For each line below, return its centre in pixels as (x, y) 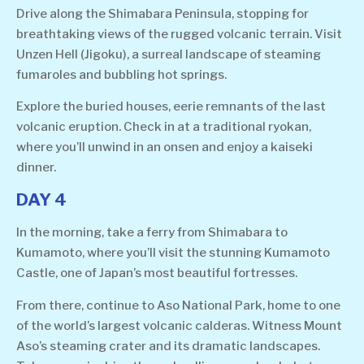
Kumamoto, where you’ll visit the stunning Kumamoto (173, 253)
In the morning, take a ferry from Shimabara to (152, 233)
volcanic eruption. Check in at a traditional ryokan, (164, 126)
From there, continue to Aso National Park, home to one (178, 305)
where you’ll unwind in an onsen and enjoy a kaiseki (165, 147)
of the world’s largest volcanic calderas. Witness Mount (179, 325)
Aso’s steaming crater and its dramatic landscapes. (168, 346)
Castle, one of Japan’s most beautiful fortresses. (157, 273)
